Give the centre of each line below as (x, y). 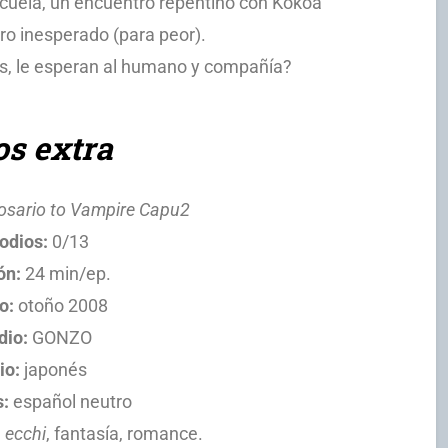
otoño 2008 (60, 305)
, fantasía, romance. (125, 433)
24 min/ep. (66, 273)
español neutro (71, 401)
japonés (53, 369)
